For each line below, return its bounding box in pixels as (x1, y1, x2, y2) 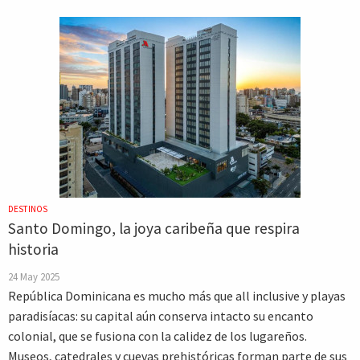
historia (8, 239, 59, 259)
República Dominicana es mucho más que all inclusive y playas (8, 288, 346, 304)
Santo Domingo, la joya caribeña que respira (8, 219, 300, 238)
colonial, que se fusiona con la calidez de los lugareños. (8, 328, 307, 344)
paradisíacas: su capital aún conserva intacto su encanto (8, 308, 313, 324)
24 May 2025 (8, 270, 59, 283)
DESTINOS (8, 203, 47, 215)
